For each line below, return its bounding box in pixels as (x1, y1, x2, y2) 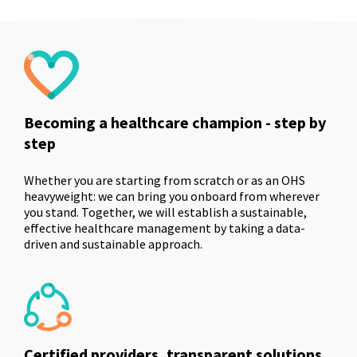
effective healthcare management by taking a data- (24, 219, 305, 236)
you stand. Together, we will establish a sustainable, (24, 203, 307, 220)
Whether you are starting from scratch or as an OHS (24, 171, 305, 188)
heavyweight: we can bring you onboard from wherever (24, 187, 320, 204)
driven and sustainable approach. (24, 235, 202, 252)
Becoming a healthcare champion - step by (24, 112, 326, 132)
